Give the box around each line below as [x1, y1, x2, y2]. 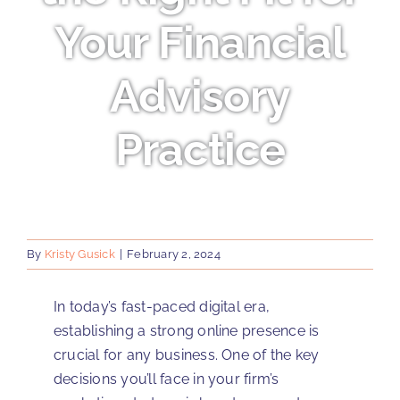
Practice [114, 123, 286, 176]
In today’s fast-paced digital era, [54, 298, 271, 315]
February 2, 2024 [127, 247, 221, 261]
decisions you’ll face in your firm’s [54, 371, 279, 387]
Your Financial [54, 16, 346, 69]
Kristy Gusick [44, 247, 115, 261]
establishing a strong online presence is [54, 322, 320, 339]
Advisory [110, 70, 290, 122]
